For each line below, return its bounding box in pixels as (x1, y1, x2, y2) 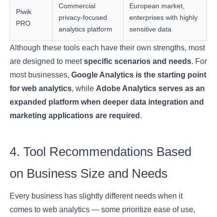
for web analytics (10, 84, 72, 93)
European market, (129, 2, 185, 10)
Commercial (59, 2, 96, 10)
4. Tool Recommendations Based (10, 144, 192, 159)
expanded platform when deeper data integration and (10, 98, 204, 107)
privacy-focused (59, 14, 108, 22)
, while (72, 84, 96, 93)
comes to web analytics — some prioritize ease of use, (10, 205, 196, 214)
